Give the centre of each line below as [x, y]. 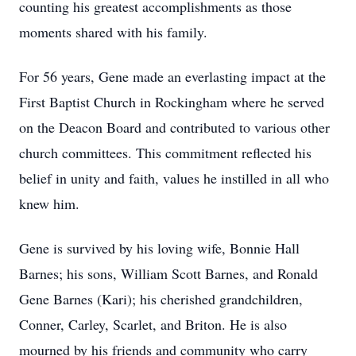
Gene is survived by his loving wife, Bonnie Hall [159, 248]
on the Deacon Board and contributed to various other [174, 127]
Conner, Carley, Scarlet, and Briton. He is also [153, 324]
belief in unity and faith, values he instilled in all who [174, 178]
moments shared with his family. [113, 32]
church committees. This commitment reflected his [165, 153]
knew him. [49, 203]
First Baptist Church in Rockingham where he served [172, 102]
